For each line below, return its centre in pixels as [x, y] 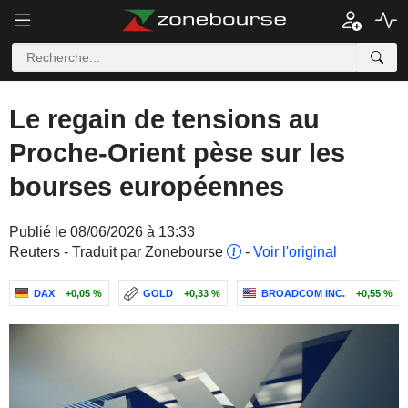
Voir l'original [295, 252]
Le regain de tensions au [164, 119]
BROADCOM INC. [303, 293]
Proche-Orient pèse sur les [177, 153]
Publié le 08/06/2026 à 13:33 [102, 232]
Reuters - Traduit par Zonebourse [118, 252]
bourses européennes [147, 187]
